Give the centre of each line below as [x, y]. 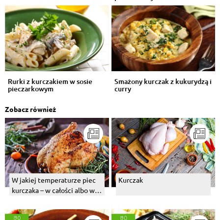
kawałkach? [29, 201]
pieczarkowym [31, 89]
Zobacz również [30, 109]
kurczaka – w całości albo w [53, 190]
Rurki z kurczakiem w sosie [50, 82]
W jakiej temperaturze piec [54, 180]
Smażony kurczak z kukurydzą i [163, 82]
